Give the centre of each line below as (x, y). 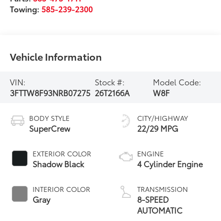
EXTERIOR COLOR (62, 153)
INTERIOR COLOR (62, 189)
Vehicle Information (56, 56)
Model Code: (177, 81)
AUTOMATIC (160, 210)
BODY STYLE (50, 118)
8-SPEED (153, 199)
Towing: (26, 8)
